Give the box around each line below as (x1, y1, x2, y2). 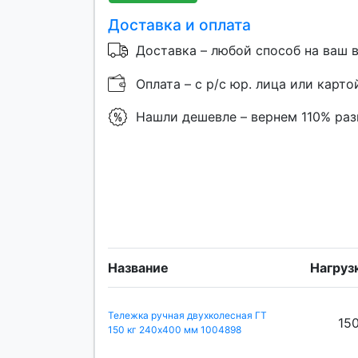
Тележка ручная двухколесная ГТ (108, 309, 267, 322)
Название (108, 260, 169, 276)
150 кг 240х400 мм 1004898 (108, 324, 241, 336)
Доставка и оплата (108, 15, 251, 35)
